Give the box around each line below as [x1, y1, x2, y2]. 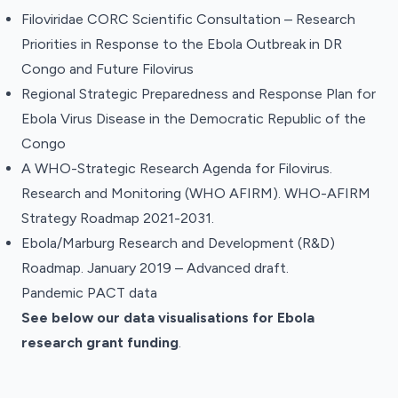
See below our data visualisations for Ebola [21, 309, 314, 326]
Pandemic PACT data [21, 284, 157, 301]
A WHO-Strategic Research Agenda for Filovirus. [21, 160, 332, 177]
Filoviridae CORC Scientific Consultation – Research [21, 11, 355, 28]
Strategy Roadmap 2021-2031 [21, 210, 211, 227]
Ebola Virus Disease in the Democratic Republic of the [21, 110, 366, 127]
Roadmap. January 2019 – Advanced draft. [21, 259, 289, 276]
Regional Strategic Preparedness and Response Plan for [21, 85, 376, 102]
